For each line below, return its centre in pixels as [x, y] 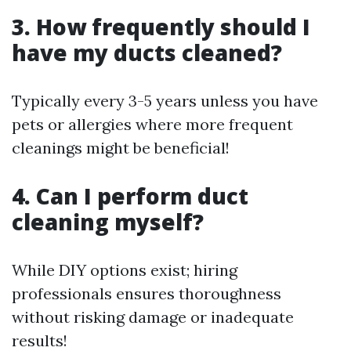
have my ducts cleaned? [147, 52]
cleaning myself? [108, 222]
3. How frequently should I [161, 27]
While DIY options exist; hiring [125, 270]
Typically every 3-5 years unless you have [165, 101]
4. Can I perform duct [130, 196]
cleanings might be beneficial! [121, 148]
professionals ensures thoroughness [147, 293]
